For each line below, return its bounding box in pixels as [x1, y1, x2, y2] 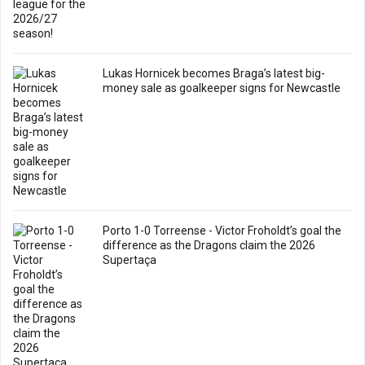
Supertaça [103, 253, 156, 266]
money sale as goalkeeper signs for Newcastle [103, 81, 341, 95]
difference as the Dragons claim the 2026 [103, 239, 315, 252]
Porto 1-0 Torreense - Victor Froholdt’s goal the [103, 224, 341, 237]
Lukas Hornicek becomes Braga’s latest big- [103, 67, 325, 80]
